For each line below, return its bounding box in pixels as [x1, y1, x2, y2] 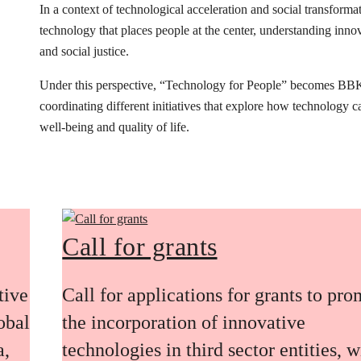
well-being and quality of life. [39, 119, 190, 134]
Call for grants [62, 232, 218, 262]
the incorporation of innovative [62, 311, 306, 333]
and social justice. [39, 44, 130, 58]
